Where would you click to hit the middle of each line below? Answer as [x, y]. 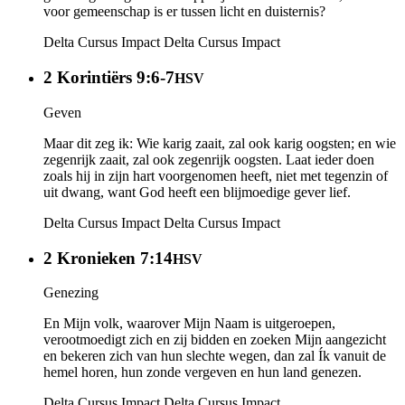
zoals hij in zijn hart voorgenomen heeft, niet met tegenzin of [216, 175]
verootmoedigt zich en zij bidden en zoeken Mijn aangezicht [215, 340]
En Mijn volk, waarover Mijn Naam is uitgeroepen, [189, 324]
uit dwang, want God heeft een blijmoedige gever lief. [197, 192]
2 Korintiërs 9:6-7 [109, 78]
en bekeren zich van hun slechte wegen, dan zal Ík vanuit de [215, 356]
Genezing [71, 293]
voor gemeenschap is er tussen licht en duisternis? [184, 12]
